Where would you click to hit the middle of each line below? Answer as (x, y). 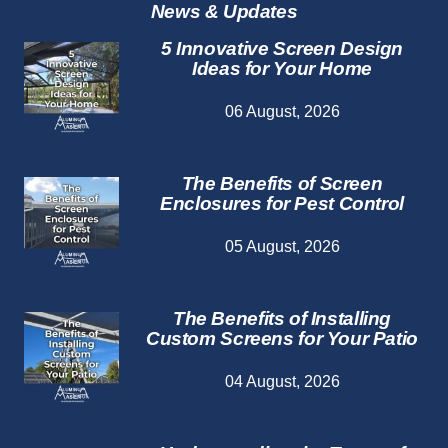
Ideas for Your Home (282, 69)
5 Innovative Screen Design (282, 49)
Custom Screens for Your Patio (282, 339)
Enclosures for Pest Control (282, 204)
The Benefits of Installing (282, 319)
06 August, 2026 (282, 112)
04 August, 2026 (282, 382)
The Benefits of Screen (282, 184)
